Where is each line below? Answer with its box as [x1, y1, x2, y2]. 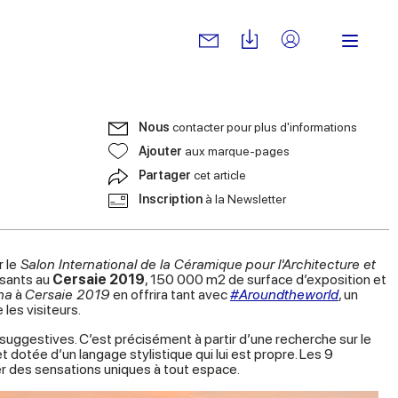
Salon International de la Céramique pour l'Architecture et [17, 256, 376, 273]
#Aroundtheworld [230, 286, 338, 303]
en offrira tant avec [110, 286, 230, 303]
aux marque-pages [185, 144, 290, 158]
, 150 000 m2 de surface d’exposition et [145, 271, 386, 288]
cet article [194, 168, 246, 182]
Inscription [139, 192, 205, 206]
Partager [139, 168, 194, 182]
